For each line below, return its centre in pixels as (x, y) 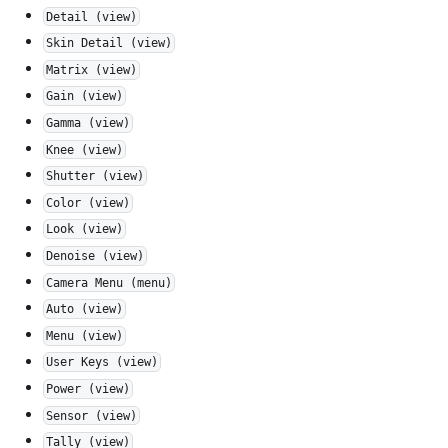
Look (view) (85, 229)
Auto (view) (85, 309)
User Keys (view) (102, 362)
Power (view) (88, 388)
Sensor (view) (92, 415)
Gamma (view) (88, 122)
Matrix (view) (92, 69)
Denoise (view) (95, 255)
